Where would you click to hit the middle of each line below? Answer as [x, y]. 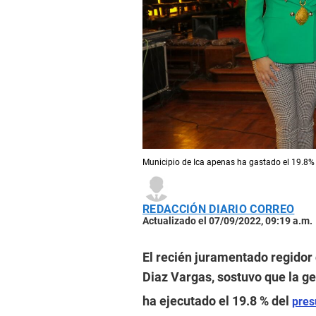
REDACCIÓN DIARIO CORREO [219, 209]
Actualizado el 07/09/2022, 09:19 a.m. [227, 220]
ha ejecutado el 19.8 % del [217, 300]
